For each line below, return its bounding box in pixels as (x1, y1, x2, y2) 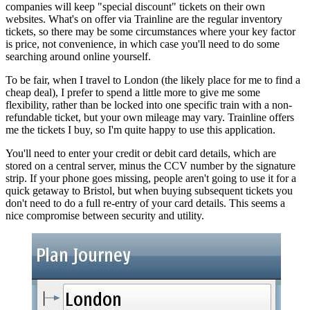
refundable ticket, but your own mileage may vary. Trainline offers (6, 111, 294, 123)
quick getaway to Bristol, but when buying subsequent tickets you (6, 184, 293, 197)
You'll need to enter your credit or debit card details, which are (6, 147, 276, 159)
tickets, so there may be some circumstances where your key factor (6, 25, 295, 37)
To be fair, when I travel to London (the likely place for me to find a (6, 73, 300, 86)
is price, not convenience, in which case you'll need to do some (6, 37, 280, 50)
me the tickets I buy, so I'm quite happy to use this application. (6, 123, 275, 136)
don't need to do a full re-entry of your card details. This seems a (6, 197, 285, 209)
